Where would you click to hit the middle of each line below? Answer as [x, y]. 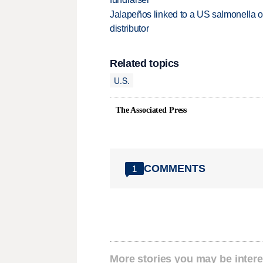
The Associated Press [151, 110]
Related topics [145, 64]
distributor [129, 29]
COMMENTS [175, 168]
